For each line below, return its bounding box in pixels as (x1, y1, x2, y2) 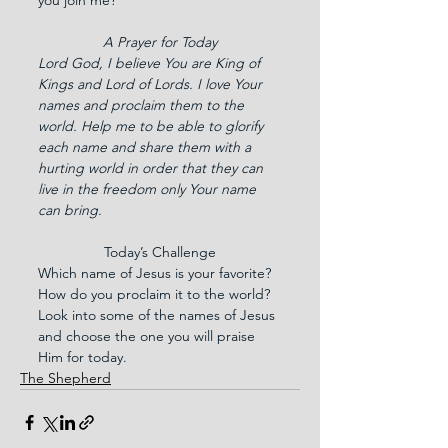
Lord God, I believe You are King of (38, 53, 264, 72)
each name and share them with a (38, 137, 255, 156)
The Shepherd (20, 368, 111, 387)
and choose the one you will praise (38, 326, 259, 345)
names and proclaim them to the (38, 95, 248, 114)
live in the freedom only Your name (38, 179, 260, 198)
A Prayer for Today (103, 32, 217, 51)
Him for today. (38, 347, 127, 366)
